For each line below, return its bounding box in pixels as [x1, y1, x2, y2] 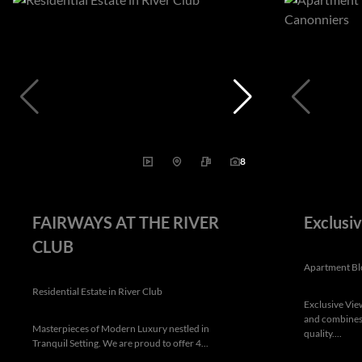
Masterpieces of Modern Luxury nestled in [32, 322, 209, 335]
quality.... [304, 326, 342, 339]
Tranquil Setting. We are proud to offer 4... [32, 336, 208, 349]
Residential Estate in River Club [32, 284, 162, 297]
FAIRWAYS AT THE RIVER [32, 212, 219, 232]
